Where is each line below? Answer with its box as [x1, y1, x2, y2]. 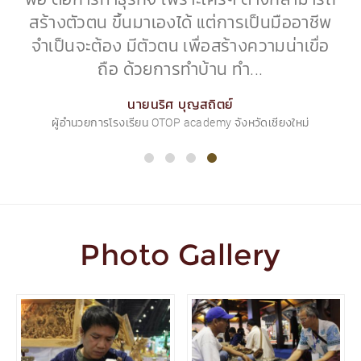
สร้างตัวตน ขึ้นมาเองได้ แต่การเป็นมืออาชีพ [29, 10, 332, 33]
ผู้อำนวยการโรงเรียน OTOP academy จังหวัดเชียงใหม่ [52, 114, 309, 131]
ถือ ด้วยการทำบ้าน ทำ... [98, 56, 263, 80]
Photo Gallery [80, 238, 281, 273]
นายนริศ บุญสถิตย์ [127, 97, 234, 113]
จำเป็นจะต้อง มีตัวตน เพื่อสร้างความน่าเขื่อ [31, 33, 330, 56]
